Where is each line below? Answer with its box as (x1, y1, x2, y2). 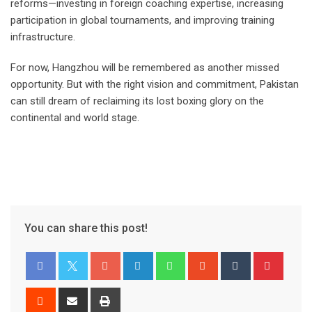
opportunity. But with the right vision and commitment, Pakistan (10, 78, 299, 91)
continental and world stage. (10, 111, 139, 125)
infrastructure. (10, 31, 75, 44)
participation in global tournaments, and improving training (10, 14, 274, 27)
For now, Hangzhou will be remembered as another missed (10, 61, 279, 75)
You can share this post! (24, 221, 148, 235)
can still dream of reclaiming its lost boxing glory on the (10, 95, 264, 108)
